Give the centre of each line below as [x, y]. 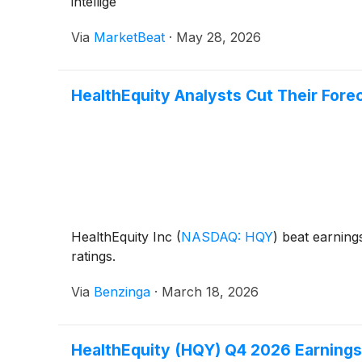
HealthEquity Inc [124, 237]
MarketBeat [129, 38]
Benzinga [122, 292]
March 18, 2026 [210, 292]
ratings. [93, 257]
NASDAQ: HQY [227, 237]
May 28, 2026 [219, 38]
